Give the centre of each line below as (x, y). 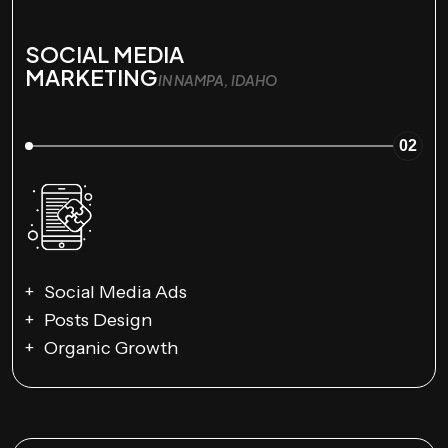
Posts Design (98, 320)
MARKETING (91, 76)
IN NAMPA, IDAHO (217, 79)
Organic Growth (111, 348)
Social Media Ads (115, 292)
